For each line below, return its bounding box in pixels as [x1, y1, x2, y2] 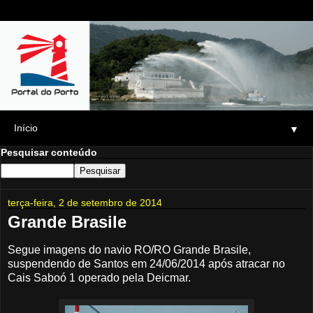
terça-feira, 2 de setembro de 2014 [8, 197, 162, 209]
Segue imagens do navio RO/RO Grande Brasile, [8, 244, 251, 256]
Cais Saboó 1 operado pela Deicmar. [8, 272, 191, 284]
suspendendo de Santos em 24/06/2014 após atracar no [8, 258, 285, 270]
